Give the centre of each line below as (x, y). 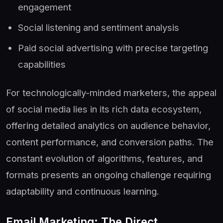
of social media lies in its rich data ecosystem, (104, 109)
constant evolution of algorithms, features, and (104, 158)
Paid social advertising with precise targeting (113, 48)
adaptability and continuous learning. (83, 191)
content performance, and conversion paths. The (110, 142)
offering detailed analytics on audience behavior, (108, 125)
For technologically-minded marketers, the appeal (111, 92)
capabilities (42, 64)
